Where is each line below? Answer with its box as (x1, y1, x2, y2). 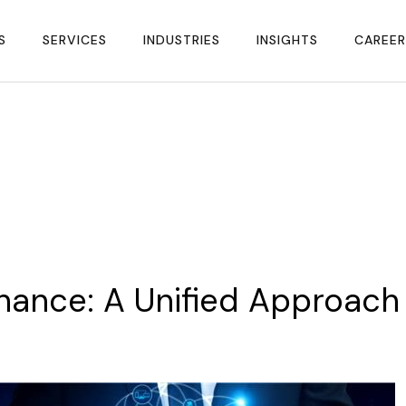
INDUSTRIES (143, 31, 220, 48)
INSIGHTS (256, 31, 318, 48)
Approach (248, 279, 400, 322)
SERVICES (43, 31, 107, 48)
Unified (134, 279, 239, 322)
